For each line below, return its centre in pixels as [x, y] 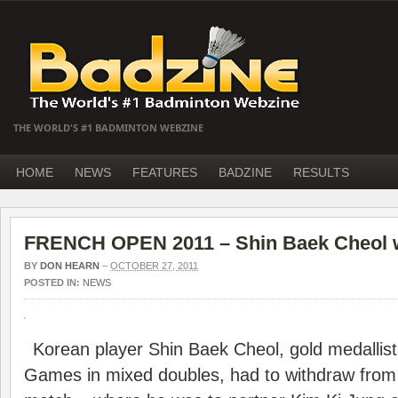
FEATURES [165, 172]
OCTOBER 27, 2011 [154, 266]
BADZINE [245, 172]
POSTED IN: [53, 283]
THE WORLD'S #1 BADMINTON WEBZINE [108, 127]
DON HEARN [70, 266]
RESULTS [321, 172]
